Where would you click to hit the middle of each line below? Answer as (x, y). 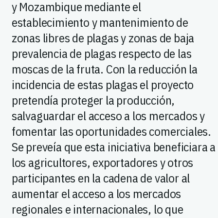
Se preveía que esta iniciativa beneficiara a (114, 146)
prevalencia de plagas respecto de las (101, 53)
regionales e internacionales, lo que (97, 209)
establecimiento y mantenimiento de (100, 22)
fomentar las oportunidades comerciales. (111, 131)
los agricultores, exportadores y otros (102, 162)
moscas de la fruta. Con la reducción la (105, 69)
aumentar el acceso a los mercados (96, 193)
